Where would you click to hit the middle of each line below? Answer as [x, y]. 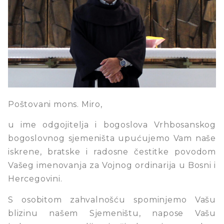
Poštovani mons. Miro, [55, 104]
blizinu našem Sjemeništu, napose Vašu [112, 213]
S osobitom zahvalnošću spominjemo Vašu [112, 199]
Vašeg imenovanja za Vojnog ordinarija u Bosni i [112, 165]
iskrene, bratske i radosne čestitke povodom [112, 152]
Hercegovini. [35, 179]
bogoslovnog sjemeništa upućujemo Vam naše [112, 138]
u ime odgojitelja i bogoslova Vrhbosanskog [112, 125]
